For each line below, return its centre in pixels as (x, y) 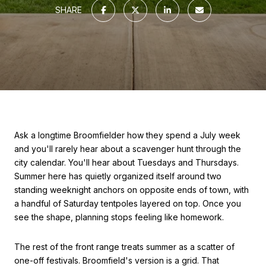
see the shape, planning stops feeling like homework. (119, 217)
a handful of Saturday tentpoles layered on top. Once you (128, 203)
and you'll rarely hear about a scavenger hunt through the (128, 149)
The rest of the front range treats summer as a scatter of (124, 246)
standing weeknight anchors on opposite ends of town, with (132, 190)
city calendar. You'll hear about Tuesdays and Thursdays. (126, 162)
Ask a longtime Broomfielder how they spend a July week (127, 135)
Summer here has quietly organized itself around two (118, 176)
